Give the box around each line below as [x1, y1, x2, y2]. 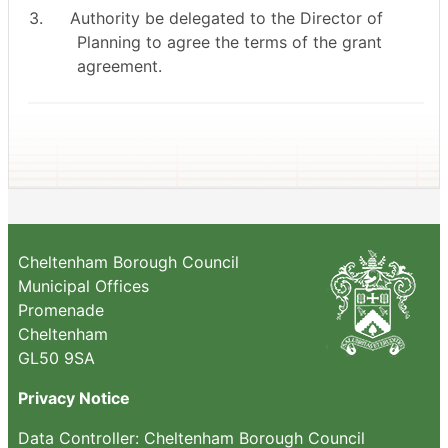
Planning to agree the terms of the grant [76, 31, 382, 52]
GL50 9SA [18, 347, 95, 368]
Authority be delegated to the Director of [70, 7, 384, 28]
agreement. [76, 55, 162, 76]
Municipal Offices [18, 275, 149, 296]
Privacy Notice [18, 387, 130, 408]
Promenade [18, 299, 104, 320]
